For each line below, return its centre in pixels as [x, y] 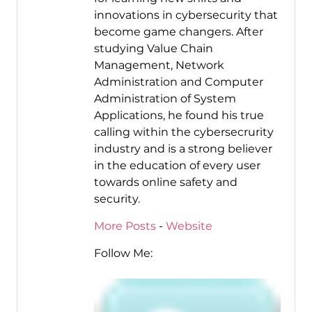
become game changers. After [178, 32]
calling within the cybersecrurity [184, 132]
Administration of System [165, 99]
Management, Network [159, 65]
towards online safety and [165, 182]
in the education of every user [177, 166]
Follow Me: [123, 253]
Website [189, 226]
